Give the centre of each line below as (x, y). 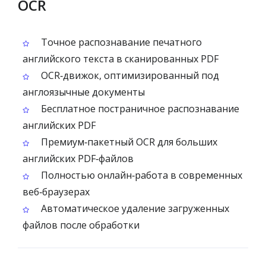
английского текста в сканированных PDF (121, 59)
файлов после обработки (81, 225)
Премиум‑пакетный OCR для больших (128, 142)
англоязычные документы (84, 92)
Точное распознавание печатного (120, 42)
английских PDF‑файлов (78, 159)
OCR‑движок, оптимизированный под (129, 75)
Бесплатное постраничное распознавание (139, 109)
